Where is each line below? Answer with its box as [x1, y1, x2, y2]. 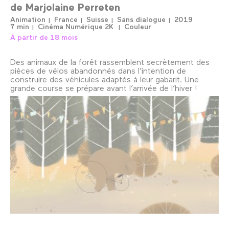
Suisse [86, 14, 108, 24]
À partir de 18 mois [10, 32, 78, 41]
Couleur [124, 21, 151, 31]
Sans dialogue [117, 14, 166, 24]
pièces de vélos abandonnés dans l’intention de [10, 65, 186, 75]
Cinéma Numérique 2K [38, 21, 113, 31]
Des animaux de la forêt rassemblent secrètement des [10, 56, 210, 66]
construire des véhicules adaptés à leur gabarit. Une [10, 74, 199, 84]
